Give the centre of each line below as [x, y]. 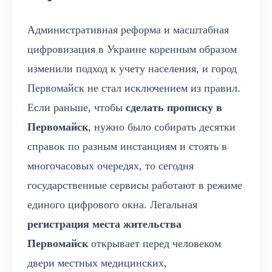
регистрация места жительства [104, 224]
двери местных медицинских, [97, 263]
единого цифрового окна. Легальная [112, 204]
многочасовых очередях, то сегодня [110, 165]
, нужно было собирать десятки [162, 127]
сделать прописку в [174, 107]
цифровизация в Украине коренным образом [132, 49]
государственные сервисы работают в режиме [135, 185]
